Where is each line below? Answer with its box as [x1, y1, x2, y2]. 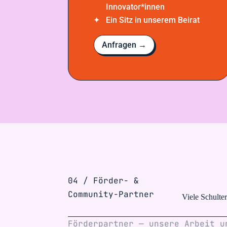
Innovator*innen [106, 2, 165, 12]
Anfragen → [102, 40, 147, 50]
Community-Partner [68, 189, 155, 200]
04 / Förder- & [68, 175, 139, 186]
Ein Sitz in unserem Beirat [106, 15, 200, 25]
